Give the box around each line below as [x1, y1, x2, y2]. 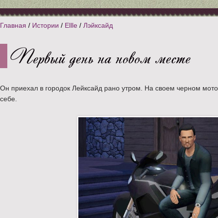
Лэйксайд [83, 21, 113, 29]
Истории [32, 21, 59, 29]
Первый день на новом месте [11, 44, 191, 68]
